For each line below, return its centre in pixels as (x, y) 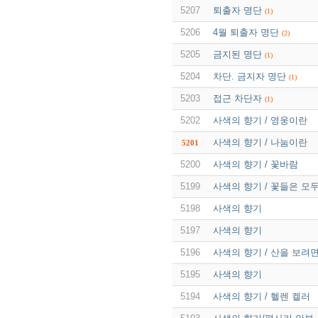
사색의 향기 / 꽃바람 (255, 164)
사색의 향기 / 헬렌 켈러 (261, 296)
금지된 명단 (237, 54)
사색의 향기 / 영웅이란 (260, 120)
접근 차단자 (237, 98)
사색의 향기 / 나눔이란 (260, 142)
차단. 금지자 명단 (249, 76)
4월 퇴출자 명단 (246, 32)
